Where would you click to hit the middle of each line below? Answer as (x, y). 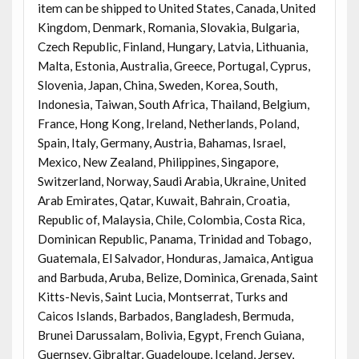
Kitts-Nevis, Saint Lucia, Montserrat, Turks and (162, 296)
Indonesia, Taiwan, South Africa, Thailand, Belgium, (173, 104)
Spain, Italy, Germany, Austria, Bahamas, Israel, (161, 142)
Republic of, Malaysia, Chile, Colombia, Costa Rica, (171, 219)
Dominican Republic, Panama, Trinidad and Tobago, (174, 238)
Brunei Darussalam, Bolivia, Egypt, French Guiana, (170, 335)
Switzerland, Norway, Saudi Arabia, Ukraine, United (171, 181)
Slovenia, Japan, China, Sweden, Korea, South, (157, 85)
